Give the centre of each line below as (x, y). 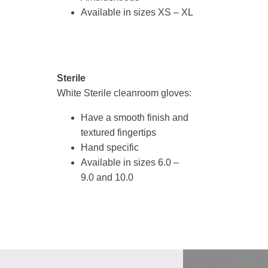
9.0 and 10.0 (107, 177)
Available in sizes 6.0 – (130, 162)
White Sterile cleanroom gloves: (124, 93)
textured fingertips (118, 133)
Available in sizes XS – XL (137, 12)
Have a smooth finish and (135, 118)
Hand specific (110, 147)
